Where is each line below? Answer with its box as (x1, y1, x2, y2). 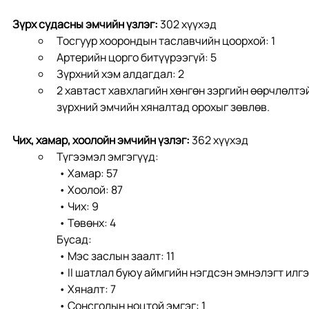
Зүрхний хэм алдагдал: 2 (57, 66, 184, 81)
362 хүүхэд (192, 132, 248, 148)
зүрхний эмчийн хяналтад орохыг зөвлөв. (57, 99, 272, 114)
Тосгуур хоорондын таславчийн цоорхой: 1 (57, 33, 275, 48)
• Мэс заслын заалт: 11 (57, 248, 175, 263)
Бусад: (57, 232, 92, 247)
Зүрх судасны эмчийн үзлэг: (12, 17, 160, 32)
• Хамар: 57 (57, 166, 118, 181)
